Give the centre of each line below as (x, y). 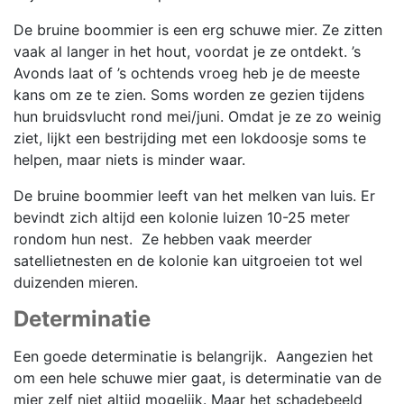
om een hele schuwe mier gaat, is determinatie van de (197, 377)
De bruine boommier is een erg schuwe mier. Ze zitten (198, 29)
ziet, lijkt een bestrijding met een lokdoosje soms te (190, 138)
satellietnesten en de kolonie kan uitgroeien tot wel (188, 260)
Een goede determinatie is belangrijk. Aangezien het (193, 356)
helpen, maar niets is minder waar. (129, 159)
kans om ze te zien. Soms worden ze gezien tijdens (189, 94)
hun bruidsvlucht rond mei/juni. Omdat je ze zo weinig (197, 116)
